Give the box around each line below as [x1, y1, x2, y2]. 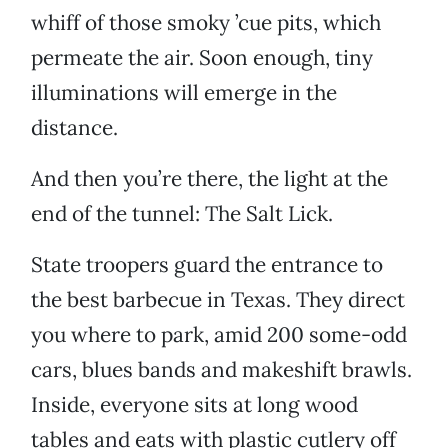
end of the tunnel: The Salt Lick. [31, 200, 333, 228]
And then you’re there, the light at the [31, 165, 388, 193]
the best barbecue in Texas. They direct [31, 286, 405, 314]
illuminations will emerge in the [31, 79, 337, 107]
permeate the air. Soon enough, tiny [31, 44, 373, 72]
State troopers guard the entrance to [31, 251, 383, 279]
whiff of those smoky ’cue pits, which [31, 9, 381, 37]
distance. [31, 114, 118, 142]
